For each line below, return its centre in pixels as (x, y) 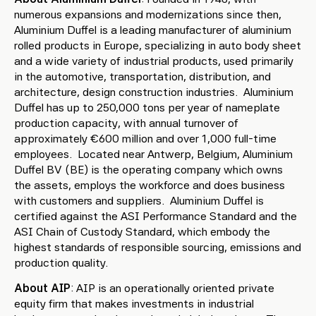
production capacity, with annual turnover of (126, 123)
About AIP (42, 288)
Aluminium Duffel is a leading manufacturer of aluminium (153, 30)
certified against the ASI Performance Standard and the (156, 216)
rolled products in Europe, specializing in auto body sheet (158, 45)
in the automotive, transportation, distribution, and (142, 77)
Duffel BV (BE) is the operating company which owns (148, 170)
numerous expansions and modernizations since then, (148, 14)
